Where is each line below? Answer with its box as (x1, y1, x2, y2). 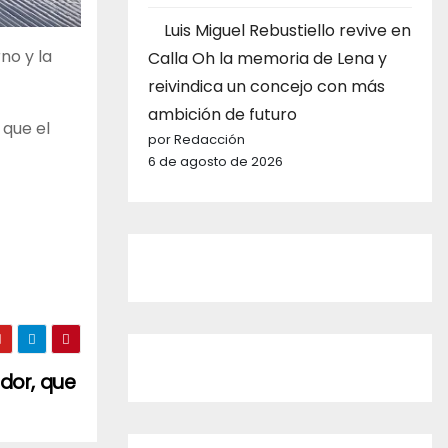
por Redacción (148, 129, 245, 149)
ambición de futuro (148, 102, 297, 126)
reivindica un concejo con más (148, 74, 385, 98)
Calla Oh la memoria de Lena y (148, 46, 387, 70)
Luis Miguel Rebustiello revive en (164, 18, 411, 42)
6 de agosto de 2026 (148, 151, 283, 171)
